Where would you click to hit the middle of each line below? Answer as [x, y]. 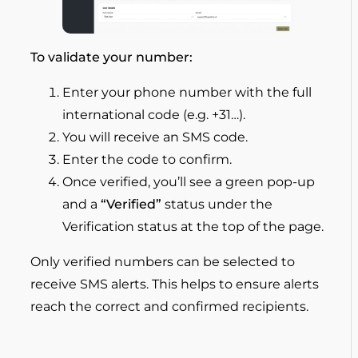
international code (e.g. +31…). [154, 115]
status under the [217, 205]
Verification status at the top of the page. [193, 227]
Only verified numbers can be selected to [163, 262]
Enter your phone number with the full [187, 93]
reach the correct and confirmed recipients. [169, 307]
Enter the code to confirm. [147, 160]
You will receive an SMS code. [155, 137]
